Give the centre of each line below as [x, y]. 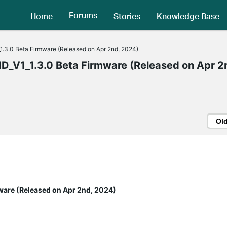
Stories [127, 16]
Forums [83, 15]
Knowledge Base [188, 16]
